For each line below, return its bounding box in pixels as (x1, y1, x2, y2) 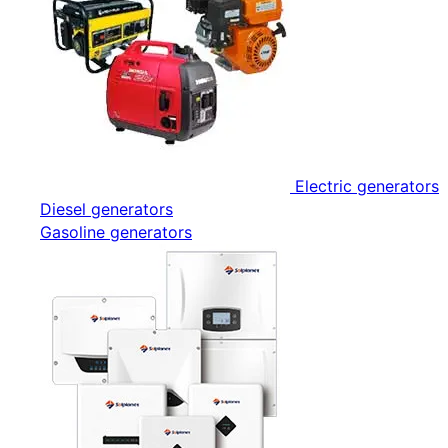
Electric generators (295, 176, 439, 196)
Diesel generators (40, 199, 173, 219)
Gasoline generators (40, 222, 192, 242)
